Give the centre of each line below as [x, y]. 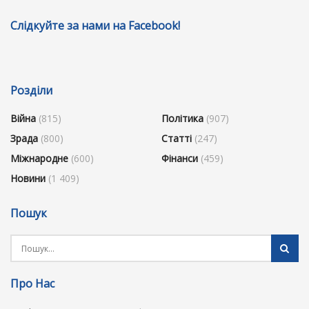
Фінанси [180, 159]
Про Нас [32, 284]
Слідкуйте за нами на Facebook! [95, 26]
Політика [182, 119]
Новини [28, 179]
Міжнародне [39, 159]
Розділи [31, 91]
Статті [177, 139]
